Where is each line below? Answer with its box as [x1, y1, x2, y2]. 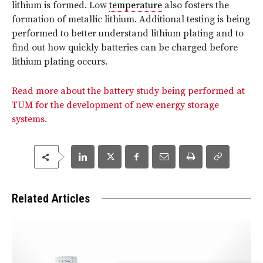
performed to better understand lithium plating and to [12, 28, 244, 40]
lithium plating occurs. [12, 56, 107, 68]
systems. [12, 113, 47, 126]
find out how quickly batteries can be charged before [12, 42, 238, 54]
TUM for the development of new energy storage [12, 99, 219, 112]
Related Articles [12, 191, 90, 206]
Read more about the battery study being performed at [12, 85, 245, 97]
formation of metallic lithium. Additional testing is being [12, 14, 250, 26]
